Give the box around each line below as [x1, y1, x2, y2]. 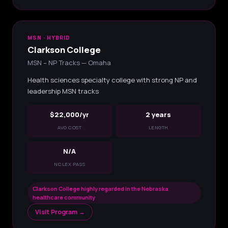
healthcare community [32, 193, 95, 201]
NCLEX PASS [54, 160, 85, 167]
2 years [146, 109, 172, 119]
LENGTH [148, 124, 168, 131]
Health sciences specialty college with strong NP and [27, 75, 197, 84]
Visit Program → [35, 207, 85, 216]
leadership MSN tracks [27, 86, 99, 96]
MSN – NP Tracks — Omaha [27, 58, 111, 67]
